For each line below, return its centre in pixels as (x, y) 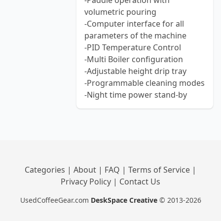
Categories (46, 170)
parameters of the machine (135, 36)
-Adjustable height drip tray (135, 71)
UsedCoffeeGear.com (54, 200)
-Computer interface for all (134, 24)
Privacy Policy (87, 182)
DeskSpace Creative (124, 200)
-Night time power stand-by (136, 95)
